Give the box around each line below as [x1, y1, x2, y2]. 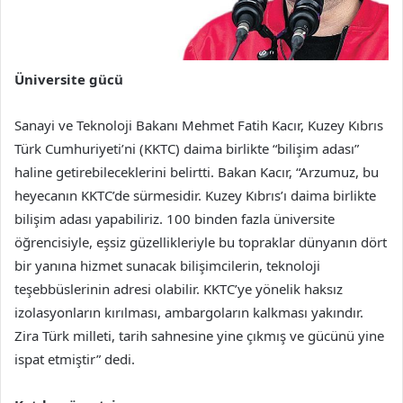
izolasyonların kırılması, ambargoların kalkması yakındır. [14, 303, 363, 322]
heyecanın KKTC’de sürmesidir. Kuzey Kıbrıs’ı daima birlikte [14, 186, 376, 205]
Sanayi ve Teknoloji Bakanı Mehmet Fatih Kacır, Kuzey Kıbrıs [14, 116, 383, 135]
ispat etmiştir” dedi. [14, 350, 139, 369]
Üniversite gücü [14, 70, 127, 89]
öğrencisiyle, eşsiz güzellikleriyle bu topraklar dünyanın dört [14, 233, 387, 252]
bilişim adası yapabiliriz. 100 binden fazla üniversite [14, 210, 335, 228]
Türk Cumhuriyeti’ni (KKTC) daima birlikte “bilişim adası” [14, 139, 359, 158]
